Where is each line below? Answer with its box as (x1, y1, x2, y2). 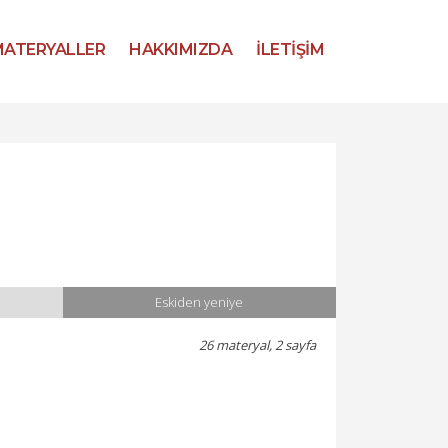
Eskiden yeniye (155, 293, 244, 311)
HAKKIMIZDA (129, 40, 232, 59)
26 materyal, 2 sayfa (199, 336, 316, 354)
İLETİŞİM (256, 40, 324, 59)
